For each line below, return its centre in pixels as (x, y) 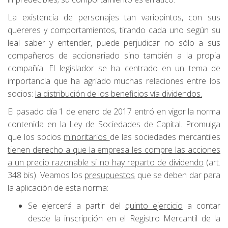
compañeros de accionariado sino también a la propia (114, 55)
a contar (201, 205)
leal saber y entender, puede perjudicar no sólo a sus (114, 42)
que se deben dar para (178, 175)
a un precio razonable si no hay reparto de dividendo (106, 162)
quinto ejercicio (154, 205)
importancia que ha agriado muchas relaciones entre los (114, 81)
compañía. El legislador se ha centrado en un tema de (114, 68)
